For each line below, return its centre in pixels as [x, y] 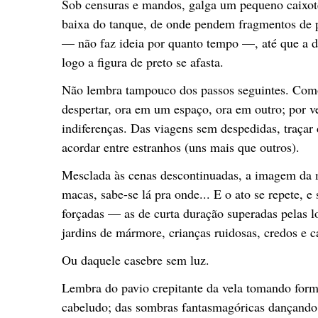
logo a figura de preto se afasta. [143, 61]
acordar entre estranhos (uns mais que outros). [181, 147]
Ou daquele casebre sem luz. [136, 259]
